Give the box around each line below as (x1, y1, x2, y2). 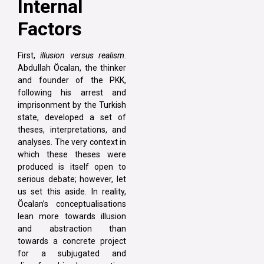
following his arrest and (18, 88, 126, 98)
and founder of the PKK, (18, 75, 126, 85)
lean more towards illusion (18, 212, 126, 222)
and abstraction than (18, 224, 126, 234)
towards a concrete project (18, 236, 126, 246)
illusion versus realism (40, 51, 125, 61)
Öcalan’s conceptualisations (18, 199, 126, 209)
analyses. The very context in (18, 137, 126, 147)
